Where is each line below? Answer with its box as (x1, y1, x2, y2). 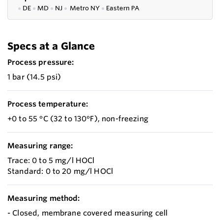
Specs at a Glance (7, 39, 95, 52)
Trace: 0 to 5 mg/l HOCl (7, 155, 95, 165)
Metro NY (69, 3, 100, 12)
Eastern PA (106, 3, 139, 12)
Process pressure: (7, 57, 74, 67)
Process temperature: (7, 99, 88, 109)
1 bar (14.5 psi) (7, 72, 61, 82)
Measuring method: (7, 193, 80, 203)
